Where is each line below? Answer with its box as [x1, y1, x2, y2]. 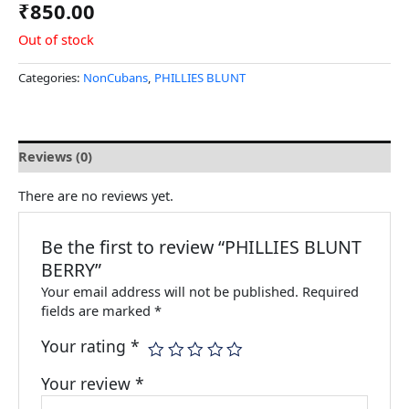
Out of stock [18, 30, 94, 49]
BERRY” [41, 257, 102, 282]
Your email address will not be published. [41, 282, 299, 301]
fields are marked [41, 301, 155, 320]
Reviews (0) [18, 146, 92, 165]
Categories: [18, 69, 83, 87]
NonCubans [83, 69, 148, 87]
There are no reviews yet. [18, 185, 173, 204]
